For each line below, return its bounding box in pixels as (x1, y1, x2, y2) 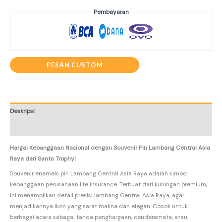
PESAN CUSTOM (46, 60, 103, 69)
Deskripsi (10, 107, 35, 115)
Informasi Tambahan (10, 123, 66, 132)
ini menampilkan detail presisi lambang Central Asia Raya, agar (10, 191, 184, 199)
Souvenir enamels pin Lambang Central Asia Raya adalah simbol (10, 169, 188, 177)
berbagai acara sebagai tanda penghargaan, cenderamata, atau (10, 213, 187, 221)
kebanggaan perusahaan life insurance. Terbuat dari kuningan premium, (10, 180, 207, 188)
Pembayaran (93, 8, 129, 16)
